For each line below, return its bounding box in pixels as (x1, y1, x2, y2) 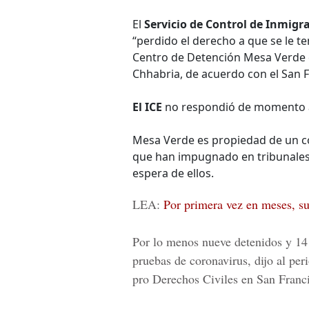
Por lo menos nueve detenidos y (132, 233, 295, 250)
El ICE (132, 99, 162, 114)
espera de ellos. (132, 166, 214, 181)
